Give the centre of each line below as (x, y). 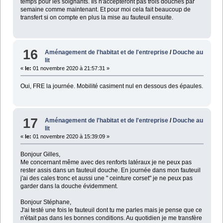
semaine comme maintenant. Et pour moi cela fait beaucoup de (105, 10)
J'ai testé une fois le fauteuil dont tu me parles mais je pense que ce (111, 210)
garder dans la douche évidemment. (69, 186)
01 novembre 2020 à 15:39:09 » (70, 137)
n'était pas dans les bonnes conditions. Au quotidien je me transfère (111, 218)
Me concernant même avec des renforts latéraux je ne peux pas (106, 163)
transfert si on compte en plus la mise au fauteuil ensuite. (97, 18)
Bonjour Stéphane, (46, 202)
